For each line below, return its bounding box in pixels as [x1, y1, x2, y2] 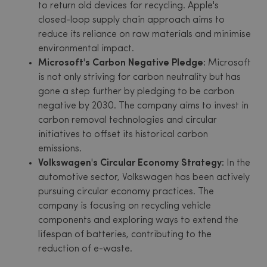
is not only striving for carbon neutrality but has [38, 73, 241, 82]
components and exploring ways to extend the [38, 216, 238, 225]
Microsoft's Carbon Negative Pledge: [38, 58, 206, 68]
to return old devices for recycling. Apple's [38, 1, 219, 11]
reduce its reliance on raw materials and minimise [38, 30, 251, 39]
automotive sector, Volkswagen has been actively [38, 173, 250, 182]
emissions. [38, 144, 82, 154]
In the [224, 159, 250, 168]
